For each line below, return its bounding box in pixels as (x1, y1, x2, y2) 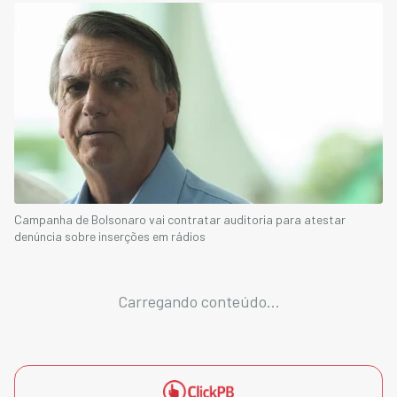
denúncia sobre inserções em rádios (14, 228, 206, 244)
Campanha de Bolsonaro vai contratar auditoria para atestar (14, 211, 346, 227)
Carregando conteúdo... (117, 291, 280, 311)
